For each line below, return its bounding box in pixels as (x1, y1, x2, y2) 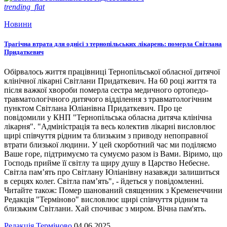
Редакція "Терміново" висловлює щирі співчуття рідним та (4, 195, 208, 204)
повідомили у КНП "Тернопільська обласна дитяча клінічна (4, 112, 212, 122)
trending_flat (4, 2, 45, 11)
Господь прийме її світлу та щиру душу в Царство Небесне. (4, 158, 210, 167)
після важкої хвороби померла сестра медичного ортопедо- (4, 85, 208, 94)
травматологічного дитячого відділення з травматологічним (4, 94, 212, 103)
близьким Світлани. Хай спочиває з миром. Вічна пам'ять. (4, 204, 206, 213)
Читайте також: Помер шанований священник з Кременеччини (4, 185, 222, 195)
